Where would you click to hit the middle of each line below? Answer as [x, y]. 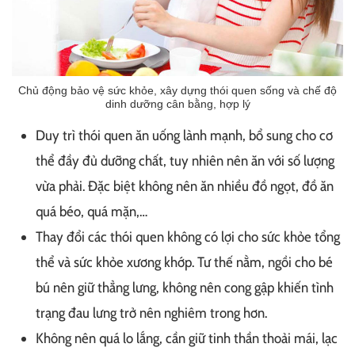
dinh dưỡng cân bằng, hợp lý [177, 103]
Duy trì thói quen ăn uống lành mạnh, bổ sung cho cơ [184, 135]
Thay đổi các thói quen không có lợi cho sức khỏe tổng [188, 237]
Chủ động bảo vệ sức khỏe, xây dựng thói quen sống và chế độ [177, 90]
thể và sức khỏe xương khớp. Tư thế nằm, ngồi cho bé [184, 262]
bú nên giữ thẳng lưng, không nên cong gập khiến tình [185, 287]
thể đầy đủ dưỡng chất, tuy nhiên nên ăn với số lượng [185, 160]
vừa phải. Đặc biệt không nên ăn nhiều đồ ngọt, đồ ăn [185, 186]
